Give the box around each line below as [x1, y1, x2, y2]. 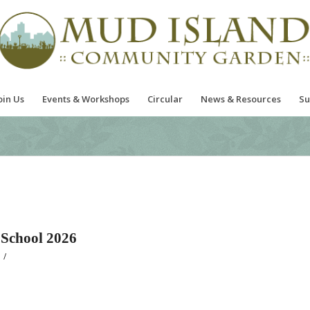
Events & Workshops [42, 93, 130, 105]
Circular [147, 93, 183, 105]
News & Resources [201, 93, 282, 105]
